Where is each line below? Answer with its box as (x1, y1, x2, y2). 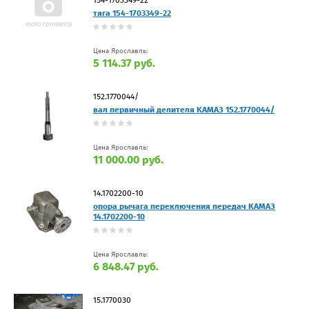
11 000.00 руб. (93, 152, 163, 166)
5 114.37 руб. (93, 56, 155, 70)
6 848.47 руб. (93, 259, 159, 273)
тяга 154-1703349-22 (93, 8, 171, 18)
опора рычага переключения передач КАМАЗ (93, 201, 275, 211)
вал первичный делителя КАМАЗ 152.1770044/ (93, 104, 275, 114)
